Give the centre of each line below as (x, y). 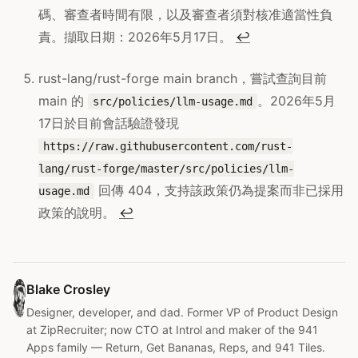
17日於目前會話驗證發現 (109, 123)
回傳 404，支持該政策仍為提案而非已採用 (219, 190)
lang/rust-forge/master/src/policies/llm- (166, 168)
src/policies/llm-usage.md (173, 101)
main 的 (63, 100)
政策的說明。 (79, 212)
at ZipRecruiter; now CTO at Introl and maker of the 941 (172, 329)
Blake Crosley (68, 289)
